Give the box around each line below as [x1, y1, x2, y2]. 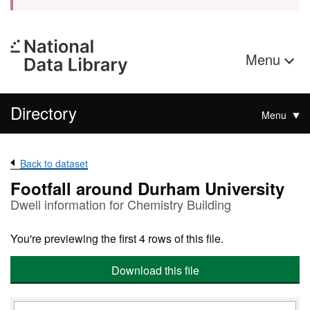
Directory [10, 100, 77, 125]
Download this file [111, 262, 199, 278]
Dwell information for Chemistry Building [10, 195, 231, 213]
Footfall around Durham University [10, 176, 284, 200]
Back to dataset [20, 156, 88, 170]
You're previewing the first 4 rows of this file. [10, 230, 224, 246]
